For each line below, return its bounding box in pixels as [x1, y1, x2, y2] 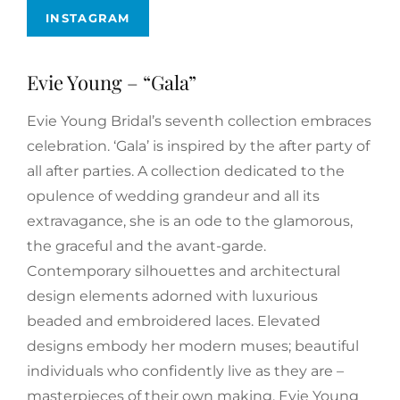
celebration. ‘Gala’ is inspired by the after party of [27, 137, 370, 155]
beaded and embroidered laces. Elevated [27, 312, 321, 330]
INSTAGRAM [46, 10, 130, 25]
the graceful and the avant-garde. [27, 237, 266, 255]
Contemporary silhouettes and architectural [27, 262, 340, 280]
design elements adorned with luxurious [27, 287, 318, 305]
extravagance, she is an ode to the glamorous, [27, 212, 353, 230]
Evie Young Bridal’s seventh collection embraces [27, 112, 371, 130]
